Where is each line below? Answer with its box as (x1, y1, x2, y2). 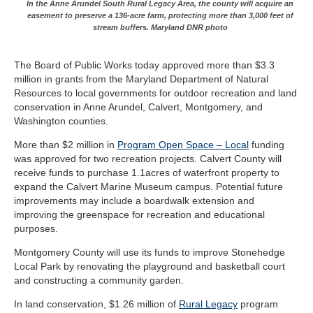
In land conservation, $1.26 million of (14, 298, 179, 310)
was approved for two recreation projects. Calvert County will (14, 153, 282, 165)
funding (249, 139, 284, 151)
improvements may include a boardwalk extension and (14, 195, 254, 207)
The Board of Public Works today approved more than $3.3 (14, 59, 275, 71)
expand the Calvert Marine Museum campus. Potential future (14, 181, 283, 193)
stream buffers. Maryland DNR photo (92, 23, 228, 32)
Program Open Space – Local (117, 139, 249, 151)
